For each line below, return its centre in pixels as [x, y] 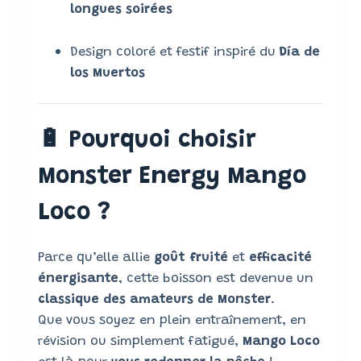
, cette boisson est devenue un [216, 279]
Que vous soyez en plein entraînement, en [172, 321]
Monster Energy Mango [172, 178]
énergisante [78, 279]
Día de [299, 53]
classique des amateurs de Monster [154, 300]
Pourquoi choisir [162, 141]
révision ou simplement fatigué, [140, 342]
